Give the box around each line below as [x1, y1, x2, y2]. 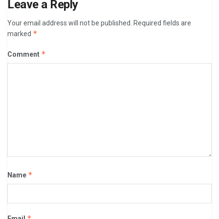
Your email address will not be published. [7, 19, 132, 27]
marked [7, 29, 33, 38]
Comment [7, 50, 41, 58]
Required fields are [133, 19, 191, 27]
